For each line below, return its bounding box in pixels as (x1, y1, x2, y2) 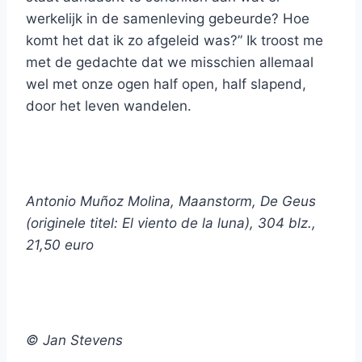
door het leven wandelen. (26, 98, 192, 115)
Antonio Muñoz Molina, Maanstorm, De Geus (26, 193, 316, 210)
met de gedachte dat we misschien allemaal (26, 54, 314, 71)
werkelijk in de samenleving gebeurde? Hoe (26, 11, 309, 27)
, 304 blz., (250, 215, 316, 232)
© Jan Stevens (26, 332, 123, 349)
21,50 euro (26, 237, 94, 254)
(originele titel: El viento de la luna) (26, 215, 250, 232)
